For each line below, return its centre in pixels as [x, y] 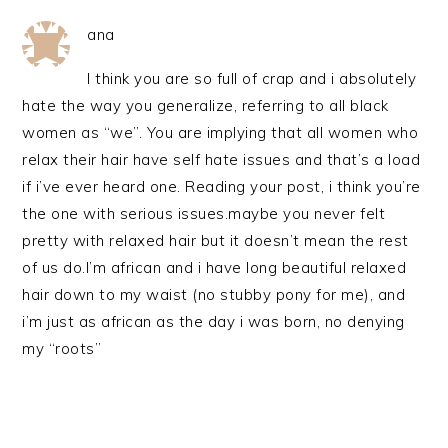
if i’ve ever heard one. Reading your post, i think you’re [221, 186]
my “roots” [62, 348]
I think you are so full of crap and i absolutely [252, 78]
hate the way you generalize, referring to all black [205, 105]
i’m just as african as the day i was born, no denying [213, 321]
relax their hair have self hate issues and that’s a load [221, 159]
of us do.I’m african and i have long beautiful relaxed [214, 267]
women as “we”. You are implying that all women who [220, 132]
